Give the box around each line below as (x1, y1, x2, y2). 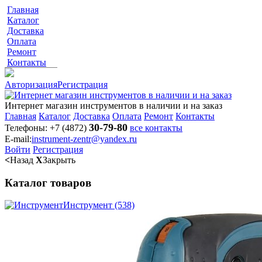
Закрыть (43, 155, 75, 165)
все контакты (130, 123, 182, 133)
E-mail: (5, 134, 32, 144)
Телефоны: (5, 123, 47, 133)
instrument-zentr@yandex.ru (32, 134, 137, 144)
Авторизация (5, 80, 57, 89)
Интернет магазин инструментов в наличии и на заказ (5, 101, 222, 111)
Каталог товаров (5, 176, 91, 189)
